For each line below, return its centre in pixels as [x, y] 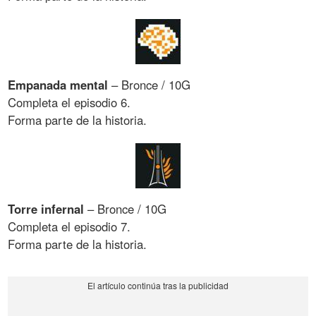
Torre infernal [46, 208]
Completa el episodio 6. [69, 102]
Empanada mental [58, 84]
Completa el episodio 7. [69, 226]
